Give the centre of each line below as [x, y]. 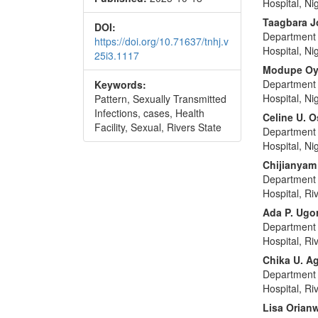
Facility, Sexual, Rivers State [158, 127]
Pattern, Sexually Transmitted [160, 99]
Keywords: [120, 84]
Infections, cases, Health [149, 113]
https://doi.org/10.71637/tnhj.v [161, 41]
